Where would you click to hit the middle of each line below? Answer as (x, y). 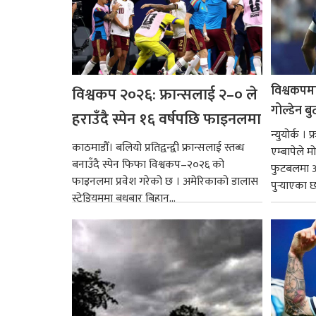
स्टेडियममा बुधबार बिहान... (124, 198)
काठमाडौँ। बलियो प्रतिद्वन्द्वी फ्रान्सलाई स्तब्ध (158, 147)
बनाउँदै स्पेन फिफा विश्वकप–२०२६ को (148, 164)
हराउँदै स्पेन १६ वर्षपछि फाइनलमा (166, 119)
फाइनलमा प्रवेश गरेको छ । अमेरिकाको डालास (165, 181)
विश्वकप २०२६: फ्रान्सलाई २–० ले (165, 95)
